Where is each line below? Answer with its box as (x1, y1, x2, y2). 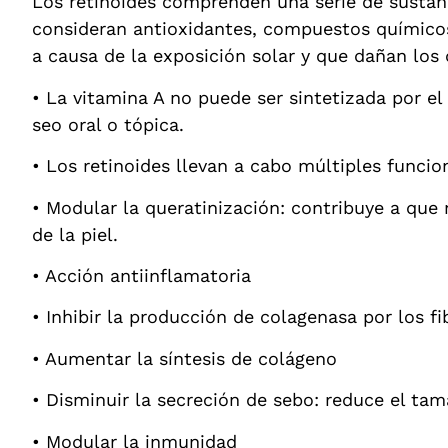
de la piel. (32, 223, 118, 245)
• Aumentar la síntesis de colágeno (32, 347, 337, 369)
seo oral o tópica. (32, 113, 184, 135)
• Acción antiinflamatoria (32, 264, 251, 286)
